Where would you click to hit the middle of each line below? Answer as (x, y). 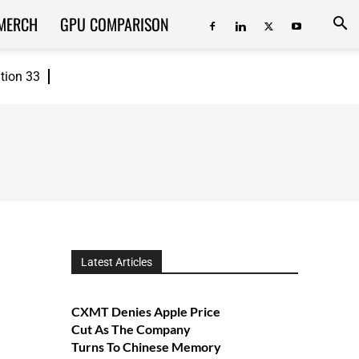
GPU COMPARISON (114, 24)
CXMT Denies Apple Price (145, 311)
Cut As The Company (131, 329)
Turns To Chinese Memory (146, 347)
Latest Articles (116, 262)
